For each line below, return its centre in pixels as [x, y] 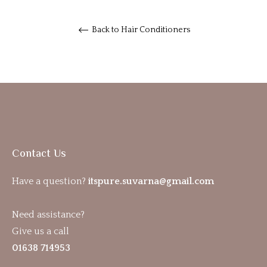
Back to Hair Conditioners [140, 30]
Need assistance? [48, 214]
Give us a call [41, 231]
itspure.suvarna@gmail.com [151, 181]
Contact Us [39, 154]
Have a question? [50, 181]
